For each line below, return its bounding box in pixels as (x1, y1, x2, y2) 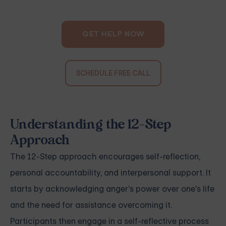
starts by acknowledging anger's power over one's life (10, 184, 214, 195)
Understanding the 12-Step (10, 118, 171, 133)
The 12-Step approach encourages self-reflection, (10, 151, 200, 162)
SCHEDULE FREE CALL (76, 69, 150, 78)
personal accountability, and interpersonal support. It (10, 167, 211, 179)
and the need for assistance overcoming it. (10, 200, 172, 211)
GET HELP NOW (82, 30, 144, 39)
